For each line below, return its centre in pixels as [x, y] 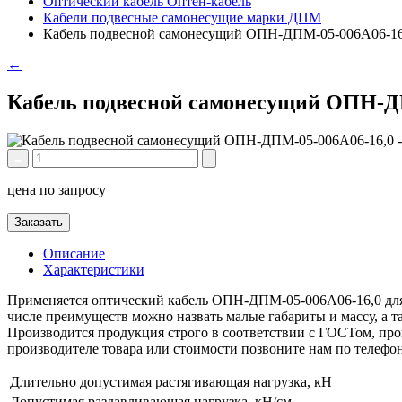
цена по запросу [57, 189]
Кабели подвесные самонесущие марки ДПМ [182, 17]
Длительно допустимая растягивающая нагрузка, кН [171, 381]
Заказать [39, 222]
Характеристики [94, 269]
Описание [74, 253]
